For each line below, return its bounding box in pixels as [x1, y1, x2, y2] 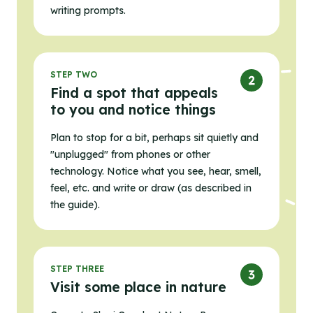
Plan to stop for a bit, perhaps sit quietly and [50, 131, 259, 145]
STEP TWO [50, 69, 97, 80]
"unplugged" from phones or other [50, 148, 210, 161]
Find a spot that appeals [50, 85, 218, 102]
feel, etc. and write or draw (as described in [50, 182, 252, 195]
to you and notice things [50, 101, 216, 119]
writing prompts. [50, 4, 126, 17]
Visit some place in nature [50, 279, 226, 296]
